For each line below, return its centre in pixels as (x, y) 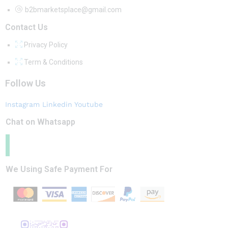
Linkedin (57, 105)
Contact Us (26, 27)
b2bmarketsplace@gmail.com (73, 10)
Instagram (22, 105)
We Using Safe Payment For (59, 169)
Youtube (89, 105)
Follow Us (25, 83)
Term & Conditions (53, 62)
